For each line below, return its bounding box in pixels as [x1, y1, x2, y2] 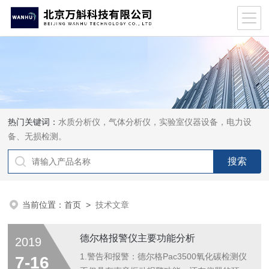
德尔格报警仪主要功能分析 [80, 233, 196, 243]
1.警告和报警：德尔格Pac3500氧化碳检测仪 [80, 252, 247, 261]
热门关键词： [8, 117, 59, 127]
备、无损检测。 [8, 131, 67, 141]
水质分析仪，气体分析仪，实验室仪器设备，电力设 [58, 117, 252, 127]
